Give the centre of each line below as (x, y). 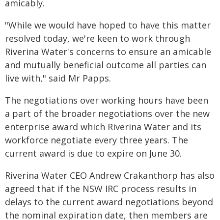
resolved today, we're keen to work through (97, 38)
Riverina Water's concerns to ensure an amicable (108, 52)
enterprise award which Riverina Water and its (103, 127)
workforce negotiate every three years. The (96, 140)
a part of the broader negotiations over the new (107, 113)
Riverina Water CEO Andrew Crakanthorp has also (110, 175)
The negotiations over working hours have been (107, 100)
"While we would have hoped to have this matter (108, 25)
